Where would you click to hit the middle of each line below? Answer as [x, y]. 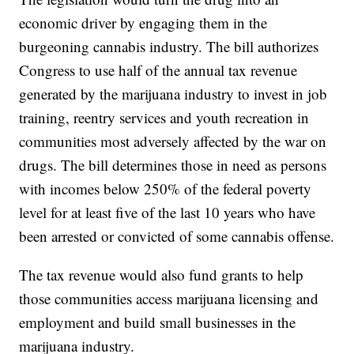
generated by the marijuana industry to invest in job [173, 94]
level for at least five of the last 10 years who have [168, 213]
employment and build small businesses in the [158, 322]
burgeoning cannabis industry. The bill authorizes [169, 47]
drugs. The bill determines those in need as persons [173, 165]
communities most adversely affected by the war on [173, 141]
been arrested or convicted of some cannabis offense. [177, 236]
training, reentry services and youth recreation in [164, 118]
